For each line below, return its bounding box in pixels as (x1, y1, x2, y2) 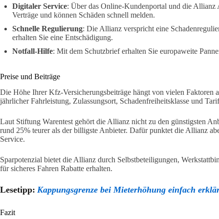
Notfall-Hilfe (12, 46, 53, 55)
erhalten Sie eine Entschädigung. (12, 33, 113, 42)
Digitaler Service (12, 1, 67, 10)
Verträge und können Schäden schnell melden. (12, 10, 155, 19)
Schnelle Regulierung (12, 24, 83, 33)
